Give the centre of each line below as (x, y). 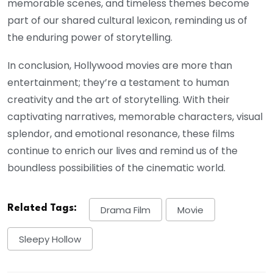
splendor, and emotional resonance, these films (121, 134)
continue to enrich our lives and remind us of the (122, 151)
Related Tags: (42, 208)
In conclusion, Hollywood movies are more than (120, 66)
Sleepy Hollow (50, 239)
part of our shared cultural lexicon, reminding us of (127, 21)
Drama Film (126, 210)
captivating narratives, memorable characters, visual (135, 117)
